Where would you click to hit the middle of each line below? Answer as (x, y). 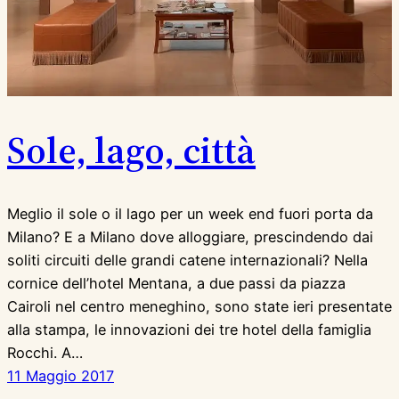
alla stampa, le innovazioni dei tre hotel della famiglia (189, 330)
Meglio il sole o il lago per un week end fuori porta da (190, 214)
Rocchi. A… (45, 353)
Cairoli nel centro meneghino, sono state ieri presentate (199, 307)
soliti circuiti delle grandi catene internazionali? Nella (187, 261)
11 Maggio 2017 (61, 376)
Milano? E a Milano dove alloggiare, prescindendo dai (190, 237)
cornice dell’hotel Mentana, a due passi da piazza (176, 284)
